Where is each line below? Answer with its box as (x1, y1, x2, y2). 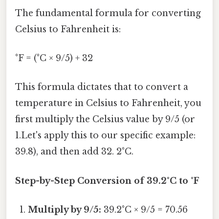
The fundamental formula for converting (15, 7, 201, 19)
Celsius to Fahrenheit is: (15, 23, 121, 35)
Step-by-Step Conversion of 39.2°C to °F (15, 175, 199, 186)
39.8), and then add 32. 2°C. (15, 146, 133, 157)
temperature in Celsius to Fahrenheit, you (15, 98, 201, 109)
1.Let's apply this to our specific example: (15, 130, 196, 141)
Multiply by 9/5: (28, 204, 102, 215)
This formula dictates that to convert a (15, 82, 188, 93)
